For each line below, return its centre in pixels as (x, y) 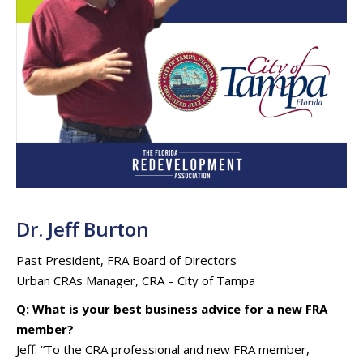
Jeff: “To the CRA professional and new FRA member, (163, 349)
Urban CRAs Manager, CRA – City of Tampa (136, 280)
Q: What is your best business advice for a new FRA (172, 309)
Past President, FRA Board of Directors (126, 260)
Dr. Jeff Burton (83, 229)
